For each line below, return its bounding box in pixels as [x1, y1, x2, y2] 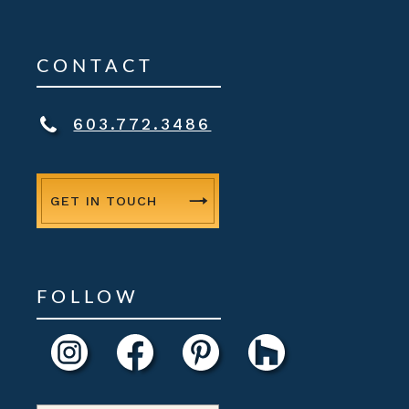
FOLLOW [37, 288, 140, 308]
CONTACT [37, 57, 154, 76]
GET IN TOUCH [50, 193, 157, 208]
